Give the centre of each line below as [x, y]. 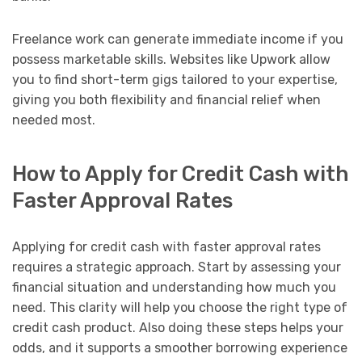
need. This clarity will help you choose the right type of [180, 308]
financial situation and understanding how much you [174, 288]
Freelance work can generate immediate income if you [178, 39]
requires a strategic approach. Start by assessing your [177, 267]
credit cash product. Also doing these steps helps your [178, 328]
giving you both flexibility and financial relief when [166, 99]
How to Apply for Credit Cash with [181, 174]
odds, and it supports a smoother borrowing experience [180, 348]
